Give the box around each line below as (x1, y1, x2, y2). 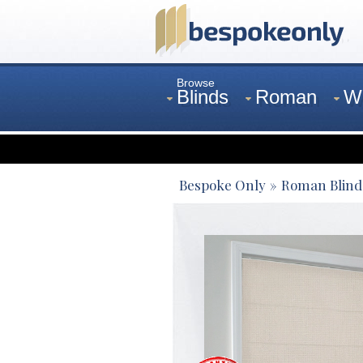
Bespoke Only (179, 176, 266, 194)
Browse (177, 76, 215, 89)
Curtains (177, 151, 248, 173)
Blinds (177, 86, 228, 108)
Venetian (275, 151, 349, 173)
